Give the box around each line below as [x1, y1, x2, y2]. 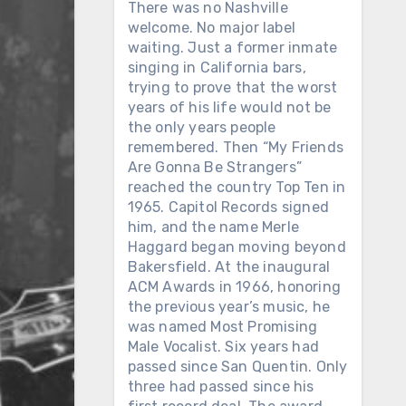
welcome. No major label [127, 19, 296, 36]
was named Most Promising [127, 318, 318, 335]
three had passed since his [127, 378, 314, 395]
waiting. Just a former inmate [127, 39, 338, 56]
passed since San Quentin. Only [127, 358, 348, 375]
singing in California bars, [127, 59, 306, 76]
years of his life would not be [127, 99, 332, 116]
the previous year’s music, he [127, 298, 331, 315]
